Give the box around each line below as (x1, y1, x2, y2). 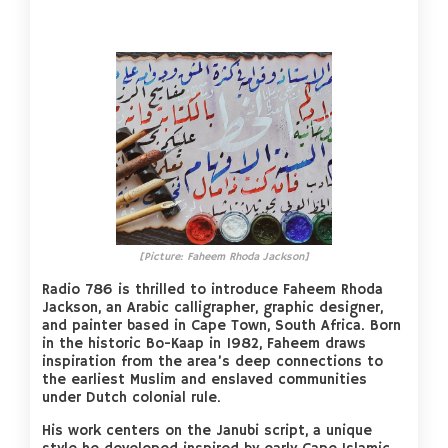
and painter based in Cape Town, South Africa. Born (42, 317, 402, 336)
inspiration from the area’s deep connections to (42, 353, 384, 372)
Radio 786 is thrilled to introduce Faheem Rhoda (42, 281, 384, 300)
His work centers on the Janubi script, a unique (42, 421, 373, 440)
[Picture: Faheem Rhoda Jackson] (139, 250, 309, 265)
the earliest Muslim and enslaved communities (42, 371, 368, 390)
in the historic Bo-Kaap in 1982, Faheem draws (42, 335, 367, 354)
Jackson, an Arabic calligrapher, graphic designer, (42, 299, 384, 318)
